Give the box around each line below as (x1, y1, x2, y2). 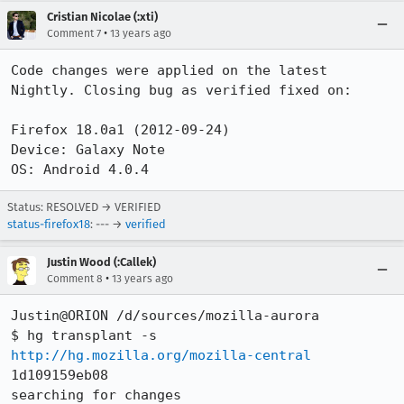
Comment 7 (47, 27, 101, 40)
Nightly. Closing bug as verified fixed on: (11, 82, 352, 98)
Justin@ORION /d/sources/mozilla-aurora (11, 308, 319, 324)
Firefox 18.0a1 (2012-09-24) (11, 122, 230, 138)
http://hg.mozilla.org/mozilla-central (11, 347, 311, 363)
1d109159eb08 (11, 367, 108, 383)
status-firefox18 (7, 217, 90, 231)
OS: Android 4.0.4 (11, 161, 149, 178)
